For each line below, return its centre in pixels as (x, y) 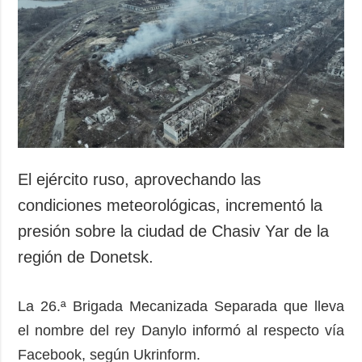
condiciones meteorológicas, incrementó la (170, 205)
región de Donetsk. (86, 257)
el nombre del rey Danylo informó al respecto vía (181, 330)
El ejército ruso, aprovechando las (140, 179)
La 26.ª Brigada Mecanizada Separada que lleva (181, 306)
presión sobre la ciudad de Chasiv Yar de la (174, 231)
